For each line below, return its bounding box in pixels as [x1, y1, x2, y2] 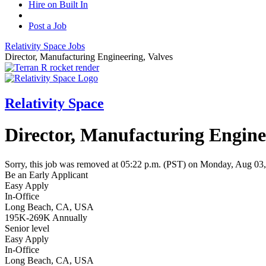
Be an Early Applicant [5, 169, 88, 180]
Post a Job [28, 21, 66, 31]
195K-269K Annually [5, 212, 87, 223]
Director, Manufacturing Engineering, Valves [5, 52, 173, 62]
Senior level [5, 223, 49, 233]
